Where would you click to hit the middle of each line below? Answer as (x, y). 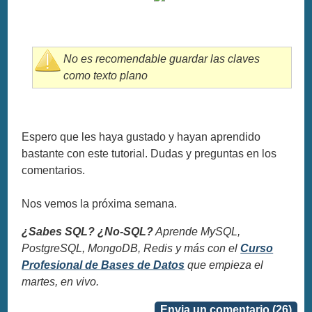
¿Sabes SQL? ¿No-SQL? (88, 232)
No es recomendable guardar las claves (162, 59)
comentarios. (54, 171)
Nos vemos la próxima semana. (100, 204)
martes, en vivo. (61, 282)
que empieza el (224, 265)
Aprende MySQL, (197, 232)
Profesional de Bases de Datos (103, 265)
